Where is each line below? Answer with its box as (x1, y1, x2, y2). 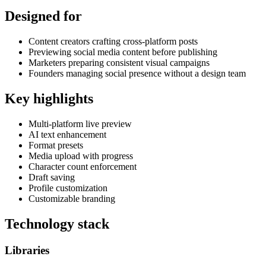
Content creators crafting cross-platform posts (28, 36, 198, 47)
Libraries (5, 243, 49, 256)
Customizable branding (28, 194, 115, 204)
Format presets (28, 140, 83, 151)
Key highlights (5, 91, 93, 107)
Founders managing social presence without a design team (28, 68, 246, 79)
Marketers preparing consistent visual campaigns (28, 58, 210, 68)
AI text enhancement (28, 129, 106, 140)
